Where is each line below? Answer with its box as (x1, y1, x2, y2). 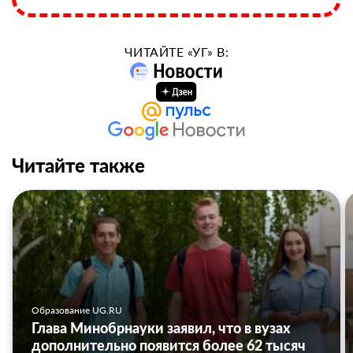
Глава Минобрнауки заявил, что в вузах (32, 319, 291, 337)
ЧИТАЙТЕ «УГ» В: (124, 44, 229, 59)
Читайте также (12, 154, 145, 177)
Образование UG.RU (32, 304, 122, 317)
